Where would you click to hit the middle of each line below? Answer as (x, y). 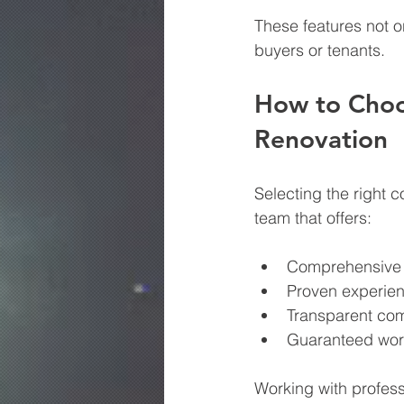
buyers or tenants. (320, 50)
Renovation (321, 139)
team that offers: (313, 218)
